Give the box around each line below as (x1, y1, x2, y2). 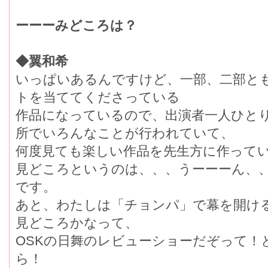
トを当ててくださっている (16, 90, 180, 105)
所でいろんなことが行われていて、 (16, 126, 234, 141)
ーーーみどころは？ (16, 18, 137, 33)
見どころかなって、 (16, 215, 138, 231)
